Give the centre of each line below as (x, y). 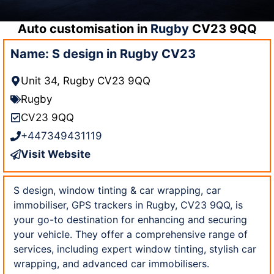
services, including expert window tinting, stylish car (135, 249)
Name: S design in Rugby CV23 (103, 54)
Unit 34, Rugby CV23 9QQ (86, 80)
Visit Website (56, 154)
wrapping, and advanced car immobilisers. (111, 263)
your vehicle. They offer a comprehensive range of (131, 234)
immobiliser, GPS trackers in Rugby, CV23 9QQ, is (128, 205)
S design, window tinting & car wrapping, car (117, 190)
